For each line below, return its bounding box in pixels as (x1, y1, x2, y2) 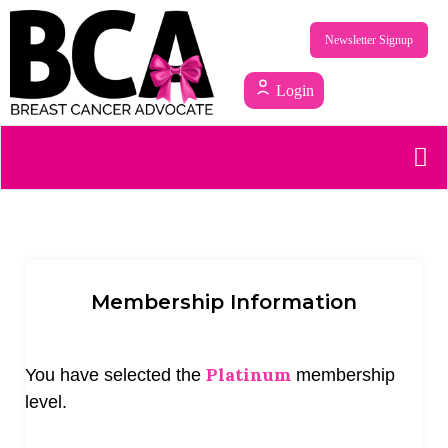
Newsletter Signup (325, 33, 413, 48)
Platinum (206, 362, 291, 386)
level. (25, 391, 67, 412)
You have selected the (25, 364, 206, 385)
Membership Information (91, 289, 357, 314)
